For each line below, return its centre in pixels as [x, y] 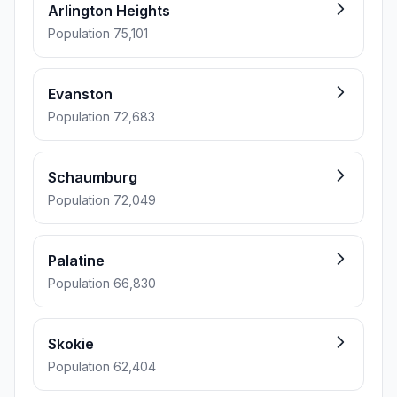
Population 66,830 [102, 283]
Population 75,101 [98, 33]
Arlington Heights [109, 11]
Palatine [76, 261]
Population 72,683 [101, 117]
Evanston [80, 94]
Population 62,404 [102, 366]
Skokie [71, 344]
